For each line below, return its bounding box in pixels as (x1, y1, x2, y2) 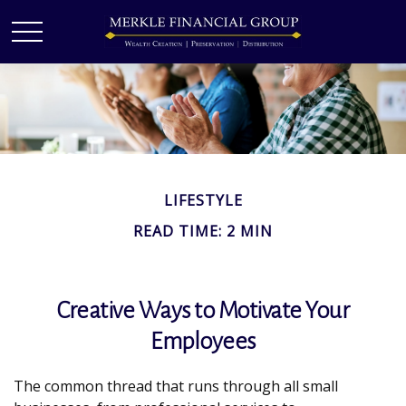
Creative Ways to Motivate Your (57, 298, 349, 324)
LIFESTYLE (163, 190, 243, 210)
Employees (150, 329, 256, 354)
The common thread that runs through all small (14, 376, 338, 396)
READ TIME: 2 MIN (133, 221, 273, 241)
